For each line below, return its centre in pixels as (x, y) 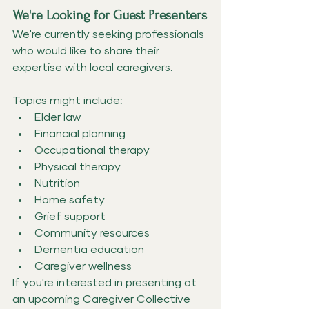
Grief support (70, 216)
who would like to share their (87, 51)
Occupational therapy (92, 150)
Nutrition (57, 183)
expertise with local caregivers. (93, 67)
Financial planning (80, 133)
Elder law (58, 117)
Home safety (70, 200)
